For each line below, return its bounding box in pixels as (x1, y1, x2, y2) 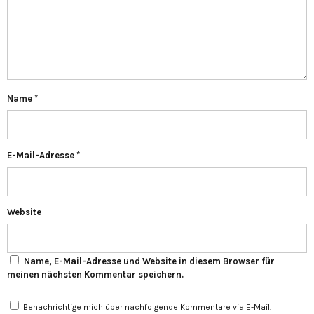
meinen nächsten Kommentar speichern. (7, 268, 184, 280)
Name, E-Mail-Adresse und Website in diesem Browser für (24, 255, 275, 266)
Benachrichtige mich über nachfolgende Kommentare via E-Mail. (23, 301, 271, 312)
